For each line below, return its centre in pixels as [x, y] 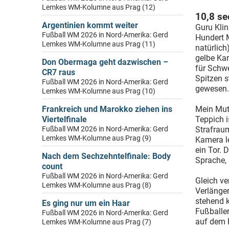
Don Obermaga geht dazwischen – [105, 62]
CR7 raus [59, 72]
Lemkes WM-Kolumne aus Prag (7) [97, 222]
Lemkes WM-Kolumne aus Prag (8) [97, 185]
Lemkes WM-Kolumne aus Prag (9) [97, 138]
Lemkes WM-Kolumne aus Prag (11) [99, 44]
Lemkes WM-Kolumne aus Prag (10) [99, 91]
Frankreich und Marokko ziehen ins [107, 109]
